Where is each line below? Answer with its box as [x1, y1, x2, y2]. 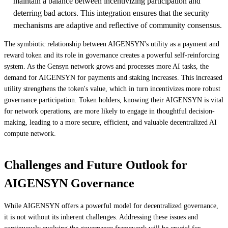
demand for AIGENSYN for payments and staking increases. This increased [4, 73, 222, 81]
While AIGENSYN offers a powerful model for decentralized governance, [4, 202, 218, 210]
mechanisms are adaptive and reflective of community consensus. [13, 20, 222, 30]
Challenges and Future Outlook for [4, 158, 187, 172]
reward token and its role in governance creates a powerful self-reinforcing [4, 51, 219, 59]
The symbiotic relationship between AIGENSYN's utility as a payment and [4, 40, 219, 48]
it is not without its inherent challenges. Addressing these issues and [4, 213, 198, 221]
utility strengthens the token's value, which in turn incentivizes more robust [4, 84, 220, 93]
